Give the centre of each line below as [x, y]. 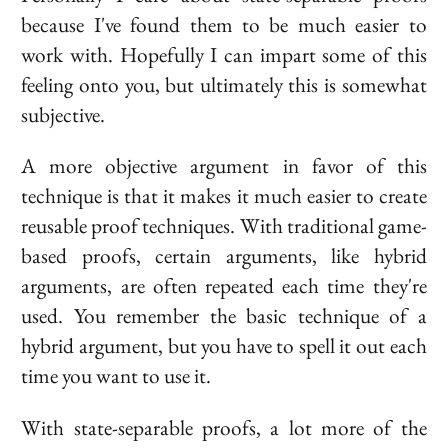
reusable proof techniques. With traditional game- [224, 226]
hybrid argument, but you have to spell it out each [224, 346]
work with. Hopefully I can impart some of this [224, 55]
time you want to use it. [116, 376]
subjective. [63, 115]
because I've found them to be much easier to [224, 25]
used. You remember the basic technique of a [224, 316]
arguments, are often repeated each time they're [224, 286]
